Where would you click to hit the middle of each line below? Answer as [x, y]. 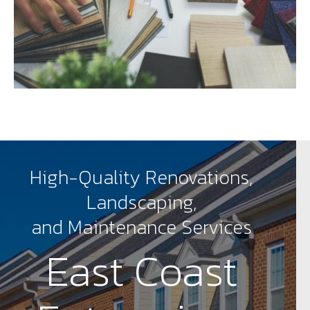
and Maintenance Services [141, 227]
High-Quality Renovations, [141, 177]
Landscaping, [141, 202]
